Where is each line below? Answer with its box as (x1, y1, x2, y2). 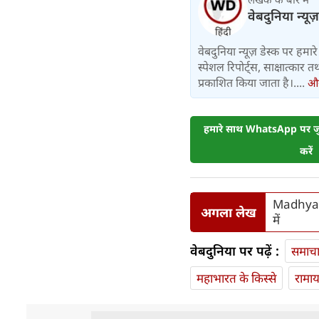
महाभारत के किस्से (197, 270, 276, 287)
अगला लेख (200, 203, 256, 221)
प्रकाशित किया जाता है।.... (198, 75, 308, 91)
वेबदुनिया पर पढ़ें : (190, 242, 279, 260)
